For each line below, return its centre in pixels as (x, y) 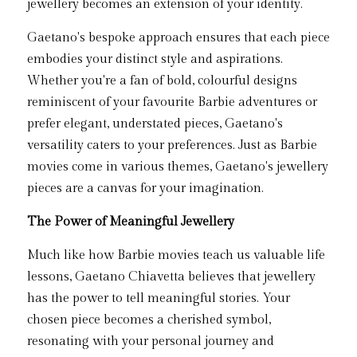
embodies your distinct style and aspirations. (155, 59)
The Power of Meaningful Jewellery (131, 222)
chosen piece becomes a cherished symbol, (149, 320)
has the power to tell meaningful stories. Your (159, 298)
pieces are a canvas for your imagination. (145, 188)
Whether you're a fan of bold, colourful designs (162, 81)
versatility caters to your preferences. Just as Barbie (172, 145)
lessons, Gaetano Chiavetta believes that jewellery (171, 277)
